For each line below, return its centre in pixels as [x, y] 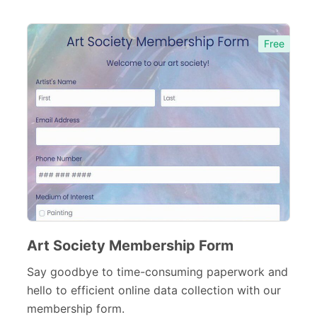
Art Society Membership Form [130, 246]
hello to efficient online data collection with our [154, 290]
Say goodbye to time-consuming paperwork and [157, 272]
